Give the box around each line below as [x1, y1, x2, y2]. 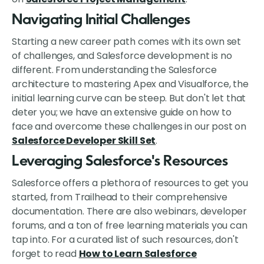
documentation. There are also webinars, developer [12, 204, 247, 219]
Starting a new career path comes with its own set [12, 35, 242, 49]
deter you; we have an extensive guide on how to [12, 105, 232, 120]
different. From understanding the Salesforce [12, 63, 217, 77]
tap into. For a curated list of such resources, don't [12, 233, 239, 247]
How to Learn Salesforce [78, 247, 197, 261]
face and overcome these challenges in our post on [12, 120, 247, 134]
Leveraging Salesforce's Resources [12, 155, 228, 170]
